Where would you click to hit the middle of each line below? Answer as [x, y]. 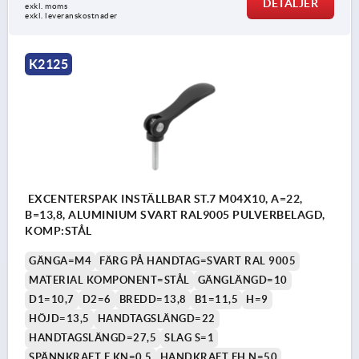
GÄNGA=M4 [60, 260]
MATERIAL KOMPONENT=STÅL [109, 280]
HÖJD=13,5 [59, 318]
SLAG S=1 [189, 337]
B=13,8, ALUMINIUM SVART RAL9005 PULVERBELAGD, [175, 214]
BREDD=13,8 [153, 299]
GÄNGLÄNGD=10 [242, 280]
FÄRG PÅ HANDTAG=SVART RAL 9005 [198, 260]
